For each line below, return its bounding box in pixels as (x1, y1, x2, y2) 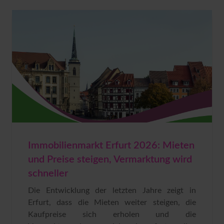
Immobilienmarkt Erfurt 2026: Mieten (28, 140, 194, 150)
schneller (28, 168, 68, 178)
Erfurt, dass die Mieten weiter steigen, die (28, 198, 196, 206)
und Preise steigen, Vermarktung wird (28, 154, 192, 164)
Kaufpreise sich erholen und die (28, 210, 196, 218)
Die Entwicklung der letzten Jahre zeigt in (28, 186, 196, 194)
